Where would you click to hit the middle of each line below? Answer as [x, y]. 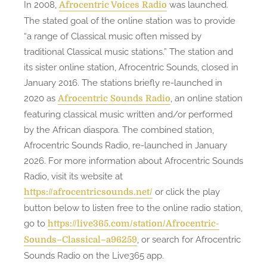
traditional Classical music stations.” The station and [128, 52]
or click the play [186, 192]
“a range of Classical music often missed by [113, 36]
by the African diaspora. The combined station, [119, 130]
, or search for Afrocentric [189, 239]
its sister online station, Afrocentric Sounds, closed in [131, 67]
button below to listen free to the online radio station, [133, 208]
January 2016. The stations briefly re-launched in [123, 83]
